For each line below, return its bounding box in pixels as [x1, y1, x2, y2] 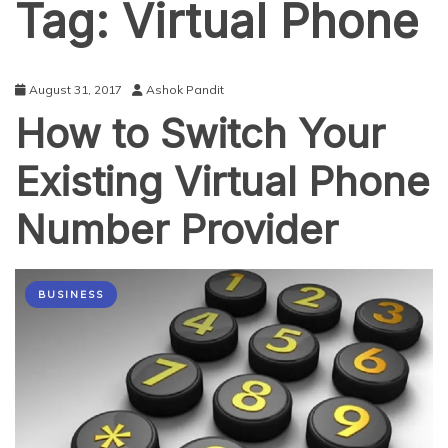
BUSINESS [38, 288, 104, 301]
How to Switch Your [15, 109, 385, 158]
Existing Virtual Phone [15, 157, 430, 206]
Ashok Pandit [146, 82, 224, 97]
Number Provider [15, 205, 338, 254]
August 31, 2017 [29, 82, 122, 97]
